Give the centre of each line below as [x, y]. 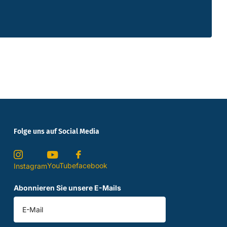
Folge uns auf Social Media [57, 132]
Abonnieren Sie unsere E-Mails [68, 188]
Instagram [31, 166]
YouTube [62, 165]
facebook [92, 166]
